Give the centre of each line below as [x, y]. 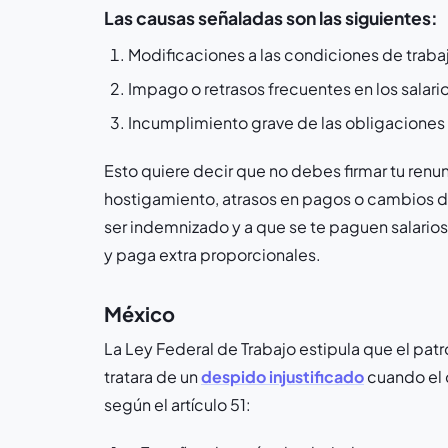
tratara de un [152, 376]
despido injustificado [282, 376]
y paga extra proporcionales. [212, 254]
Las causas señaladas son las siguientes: [271, 18]
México [139, 313]
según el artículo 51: [177, 404]
